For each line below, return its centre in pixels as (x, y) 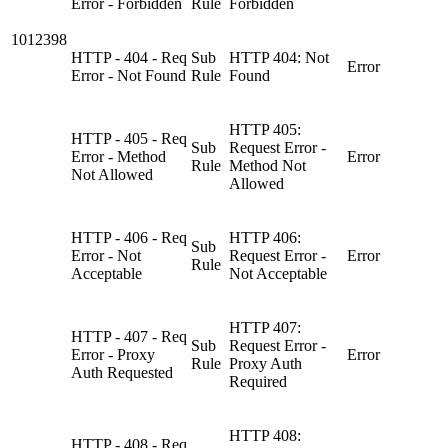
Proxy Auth (265, 363)
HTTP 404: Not (279, 57)
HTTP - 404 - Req (129, 57)
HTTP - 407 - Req (129, 336)
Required (258, 381)
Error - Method (118, 156)
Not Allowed (112, 174)
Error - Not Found (128, 75)
